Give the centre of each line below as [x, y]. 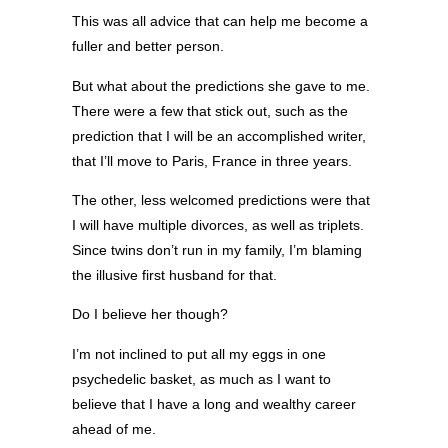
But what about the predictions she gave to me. [221, 85]
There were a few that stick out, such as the [210, 110]
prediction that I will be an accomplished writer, [219, 135]
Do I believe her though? [150, 314]
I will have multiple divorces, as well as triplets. [218, 224]
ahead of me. [114, 428]
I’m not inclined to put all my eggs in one [199, 353]
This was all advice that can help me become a [220, 21]
